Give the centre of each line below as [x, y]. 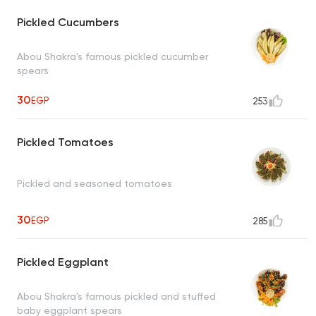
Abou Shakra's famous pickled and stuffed [116, 296]
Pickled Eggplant [63, 262]
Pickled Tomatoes [65, 142]
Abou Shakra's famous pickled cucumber [113, 56]
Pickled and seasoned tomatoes [95, 183]
